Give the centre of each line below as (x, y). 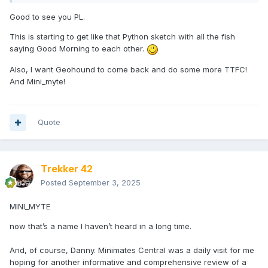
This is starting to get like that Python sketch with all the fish (122, 37)
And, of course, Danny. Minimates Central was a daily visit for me (132, 250)
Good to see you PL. (48, 17)
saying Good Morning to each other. (78, 49)
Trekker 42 (67, 169)
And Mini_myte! (37, 81)
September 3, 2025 (105, 183)
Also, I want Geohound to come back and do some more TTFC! (130, 69)
